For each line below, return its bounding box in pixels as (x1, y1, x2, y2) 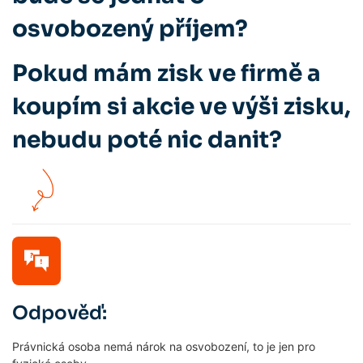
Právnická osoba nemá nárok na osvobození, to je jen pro (12, 339, 315, 353)
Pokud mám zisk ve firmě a (12, 59, 321, 88)
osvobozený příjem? (12, 15, 248, 43)
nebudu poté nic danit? (12, 126, 282, 155)
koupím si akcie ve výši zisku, (12, 92, 351, 122)
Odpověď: (12, 301, 107, 325)
